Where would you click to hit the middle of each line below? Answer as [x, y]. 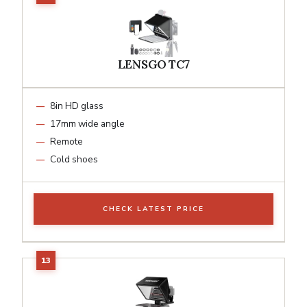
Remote [66, 141]
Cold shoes [74, 159]
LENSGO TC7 [153, 64]
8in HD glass [77, 106]
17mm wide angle [87, 123]
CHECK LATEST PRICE [153, 209]
